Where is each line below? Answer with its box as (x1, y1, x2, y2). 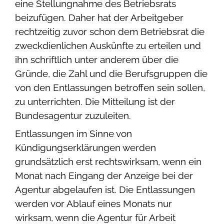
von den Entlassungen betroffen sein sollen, (15, 81, 205, 93)
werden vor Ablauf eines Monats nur (15, 197, 172, 209)
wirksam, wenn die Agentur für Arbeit (15, 211, 175, 223)
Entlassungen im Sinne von (15, 127, 132, 139)
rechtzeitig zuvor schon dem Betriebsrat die (15, 25, 204, 37)
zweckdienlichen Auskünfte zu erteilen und (15, 39, 201, 51)
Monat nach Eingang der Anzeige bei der (15, 169, 193, 181)
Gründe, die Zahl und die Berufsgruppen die (15, 67, 207, 79)
